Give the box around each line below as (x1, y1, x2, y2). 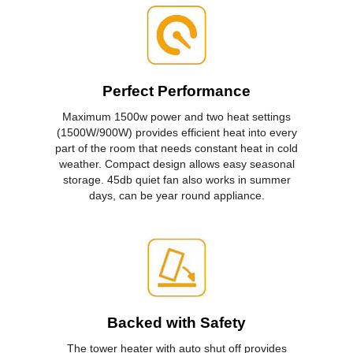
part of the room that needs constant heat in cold (55, 141, 298, 154)
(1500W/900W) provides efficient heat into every (56, 125, 297, 139)
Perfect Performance (102, 82, 251, 99)
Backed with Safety (107, 314, 246, 332)
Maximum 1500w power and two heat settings (62, 110, 291, 123)
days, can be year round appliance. (88, 188, 265, 202)
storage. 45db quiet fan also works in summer (62, 173, 291, 186)
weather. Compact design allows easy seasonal (58, 157, 295, 170)
